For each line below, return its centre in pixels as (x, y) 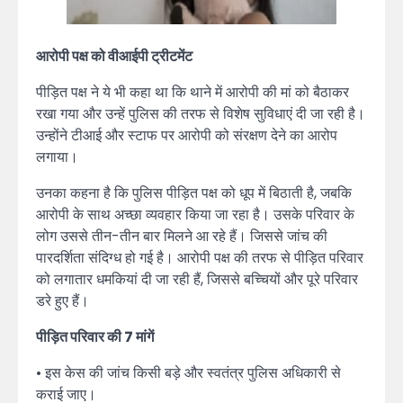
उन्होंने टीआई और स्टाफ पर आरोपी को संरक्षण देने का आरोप (187, 135)
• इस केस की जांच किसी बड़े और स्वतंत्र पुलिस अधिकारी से (188, 372)
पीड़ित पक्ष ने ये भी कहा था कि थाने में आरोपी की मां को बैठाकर (193, 92)
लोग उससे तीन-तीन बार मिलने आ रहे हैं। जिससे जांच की (182, 236)
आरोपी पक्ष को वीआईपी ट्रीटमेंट (114, 56)
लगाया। (57, 157)
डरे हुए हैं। (63, 300)
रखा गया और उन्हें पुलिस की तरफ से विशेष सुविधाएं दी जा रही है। (201, 113)
